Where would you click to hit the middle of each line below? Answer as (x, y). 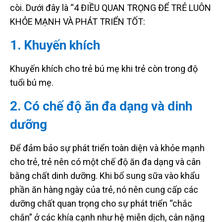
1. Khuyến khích (55, 45)
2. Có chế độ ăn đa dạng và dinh (101, 106)
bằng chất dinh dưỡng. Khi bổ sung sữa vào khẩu (105, 175)
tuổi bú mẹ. (32, 82)
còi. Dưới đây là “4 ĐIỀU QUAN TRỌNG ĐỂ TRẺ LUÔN (111, 7)
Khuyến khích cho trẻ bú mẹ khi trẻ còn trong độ (104, 68)
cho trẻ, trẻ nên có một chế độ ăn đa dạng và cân (105, 162)
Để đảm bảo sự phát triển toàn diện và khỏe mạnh (107, 148)
